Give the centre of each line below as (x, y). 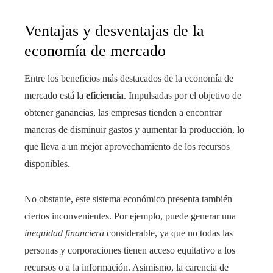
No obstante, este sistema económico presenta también (128, 199)
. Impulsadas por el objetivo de (183, 95)
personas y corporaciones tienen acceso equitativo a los (130, 250)
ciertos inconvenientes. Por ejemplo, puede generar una (130, 216)
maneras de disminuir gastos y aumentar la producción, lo (134, 129)
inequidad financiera (64, 233)
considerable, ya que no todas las (168, 233)
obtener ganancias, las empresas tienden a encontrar (123, 112)
